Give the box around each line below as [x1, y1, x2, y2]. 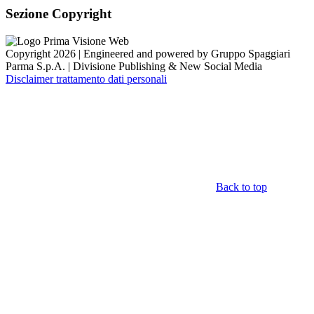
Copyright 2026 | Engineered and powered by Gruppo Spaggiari [6, 47, 290, 60]
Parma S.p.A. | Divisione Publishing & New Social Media [6, 60, 262, 72]
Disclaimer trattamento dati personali [6, 72, 167, 85]
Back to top [216, 180, 267, 193]
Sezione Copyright [6, 6, 111, 22]
